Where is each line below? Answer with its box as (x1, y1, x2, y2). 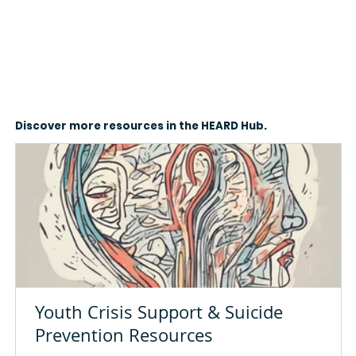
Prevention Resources (34, 323, 213, 346)
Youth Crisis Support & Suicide (34, 300, 283, 323)
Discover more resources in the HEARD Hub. (14, 118, 267, 133)
